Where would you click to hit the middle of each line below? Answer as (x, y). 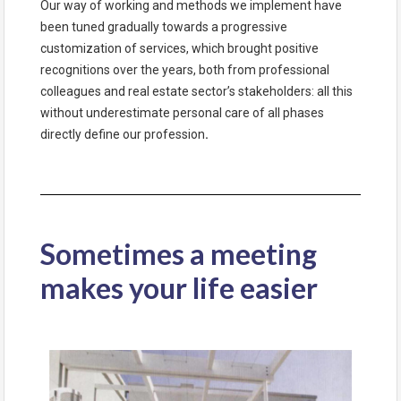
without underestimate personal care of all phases (182, 113)
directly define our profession (123, 135)
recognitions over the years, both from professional (185, 70)
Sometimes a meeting (179, 254)
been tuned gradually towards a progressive (164, 27)
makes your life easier (179, 288)
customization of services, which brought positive (179, 49)
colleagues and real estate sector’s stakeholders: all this (196, 92)
